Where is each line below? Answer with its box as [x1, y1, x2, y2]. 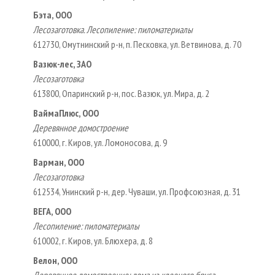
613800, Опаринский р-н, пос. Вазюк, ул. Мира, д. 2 [33, 87, 209, 99]
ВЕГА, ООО [33, 204, 71, 217]
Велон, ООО [33, 254, 77, 266]
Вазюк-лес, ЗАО [33, 57, 91, 70]
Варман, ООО [33, 155, 84, 168]
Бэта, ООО [33, 8, 72, 21]
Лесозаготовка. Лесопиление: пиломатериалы [33, 23, 193, 36]
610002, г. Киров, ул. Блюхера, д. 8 [33, 234, 153, 247]
